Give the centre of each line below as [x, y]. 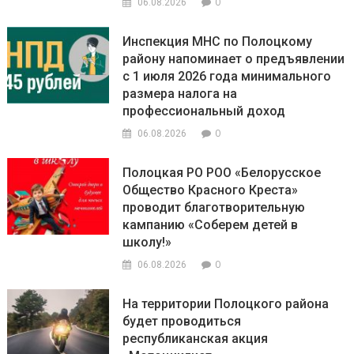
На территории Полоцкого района [226, 304]
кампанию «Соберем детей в [211, 225]
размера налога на [180, 94]
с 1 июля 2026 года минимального [227, 77]
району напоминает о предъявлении [234, 59]
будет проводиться [182, 322]
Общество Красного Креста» [211, 190]
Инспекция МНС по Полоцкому [218, 42]
